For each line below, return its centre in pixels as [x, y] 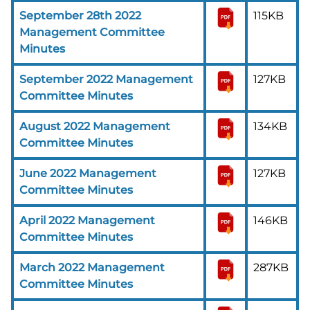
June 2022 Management [88, 173]
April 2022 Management [87, 220]
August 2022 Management [95, 126]
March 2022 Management [92, 267]
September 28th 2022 [80, 15]
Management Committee [92, 32]
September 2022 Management [106, 79]
